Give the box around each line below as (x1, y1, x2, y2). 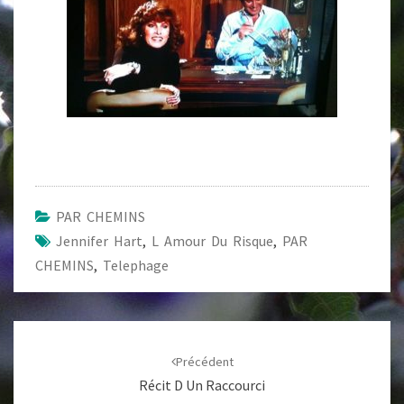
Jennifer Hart (56, 232, 142, 250)
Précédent (175, 353, 234, 370)
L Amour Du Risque (151, 232, 273, 250)
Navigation (13, 319, 108, 344)
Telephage (103, 256, 169, 274)
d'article (13, 343, 85, 367)
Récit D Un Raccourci (139, 376, 265, 394)
